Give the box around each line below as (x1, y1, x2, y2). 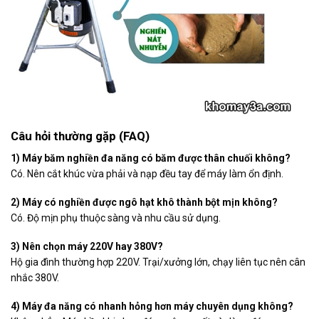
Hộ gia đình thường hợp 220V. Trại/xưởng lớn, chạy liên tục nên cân (11, 256, 305, 268)
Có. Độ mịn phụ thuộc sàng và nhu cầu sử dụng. (11, 211, 221, 224)
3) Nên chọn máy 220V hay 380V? (11, 241, 163, 253)
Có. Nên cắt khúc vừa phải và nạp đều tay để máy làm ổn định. (11, 167, 283, 179)
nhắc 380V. (11, 272, 59, 284)
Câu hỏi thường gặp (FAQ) (11, 129, 150, 144)
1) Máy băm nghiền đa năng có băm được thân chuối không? (11, 152, 291, 164)
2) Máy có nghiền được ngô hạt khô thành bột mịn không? (11, 196, 278, 208)
